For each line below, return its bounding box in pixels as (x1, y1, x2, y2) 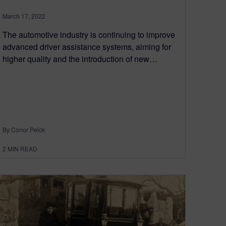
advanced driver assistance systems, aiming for (3, 41, 171, 53)
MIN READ (8, 144, 37, 153)
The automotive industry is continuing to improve (3, 29, 175, 41)
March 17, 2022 (3, 12, 45, 21)
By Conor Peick (3, 125, 45, 134)
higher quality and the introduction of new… (3, 53, 157, 65)
